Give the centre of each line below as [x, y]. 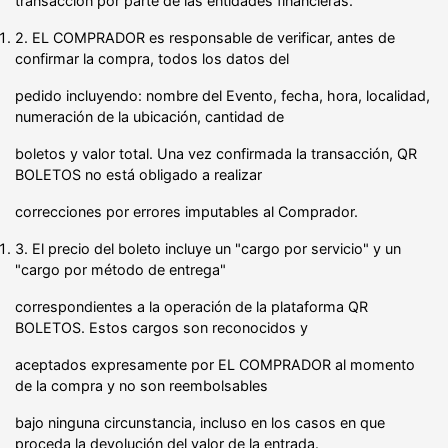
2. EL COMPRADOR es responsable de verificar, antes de [205, 37]
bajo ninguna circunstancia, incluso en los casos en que [200, 422]
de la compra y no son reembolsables [141, 385]
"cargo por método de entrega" [120, 269]
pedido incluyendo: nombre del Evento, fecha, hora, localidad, [222, 95]
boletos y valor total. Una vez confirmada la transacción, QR [216, 153]
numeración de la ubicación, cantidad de [149, 116]
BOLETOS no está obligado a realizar [138, 174]
